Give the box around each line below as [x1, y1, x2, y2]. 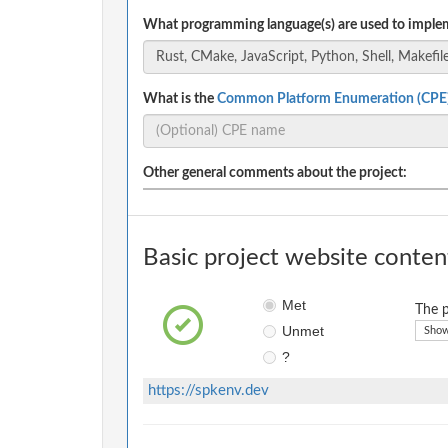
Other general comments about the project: [143, 165, 407, 180]
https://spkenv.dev [148, 382, 269, 398]
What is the [143, 91, 217, 106]
